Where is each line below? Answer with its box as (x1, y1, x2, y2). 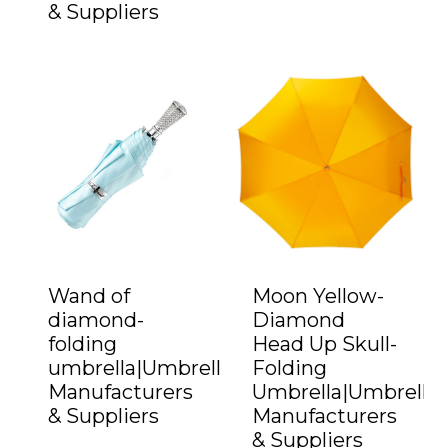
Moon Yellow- (252, 284, 384, 309)
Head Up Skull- (252, 332, 397, 357)
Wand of (48, 284, 130, 309)
